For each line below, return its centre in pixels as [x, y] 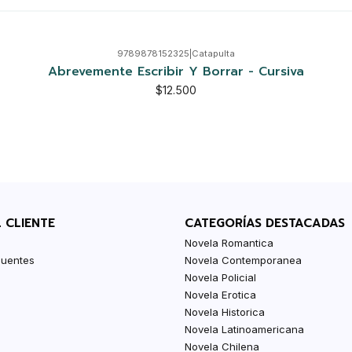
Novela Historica [225, 312]
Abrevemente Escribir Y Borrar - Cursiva [176, 71]
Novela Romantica [229, 242]
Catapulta [213, 54]
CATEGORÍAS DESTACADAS [265, 223]
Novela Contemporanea [244, 260]
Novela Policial [221, 277]
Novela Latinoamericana [245, 329]
